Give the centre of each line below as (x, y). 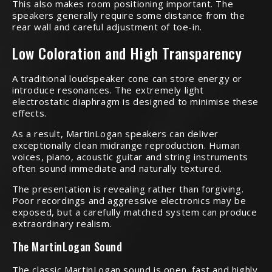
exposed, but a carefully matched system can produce (135, 212)
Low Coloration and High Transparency (127, 53)
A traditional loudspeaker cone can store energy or (127, 78)
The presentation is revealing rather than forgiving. (128, 189)
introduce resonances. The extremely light (108, 90)
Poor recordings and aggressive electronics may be (129, 200)
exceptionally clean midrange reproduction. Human (126, 145)
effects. (29, 113)
